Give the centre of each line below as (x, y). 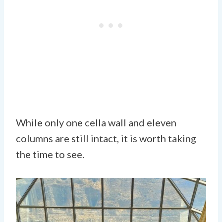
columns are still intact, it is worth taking (106, 138)
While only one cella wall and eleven (96, 122)
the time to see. (50, 154)
